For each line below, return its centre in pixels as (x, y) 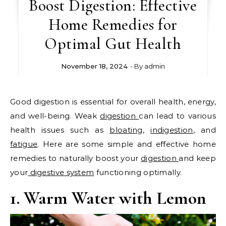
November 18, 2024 (94, 66)
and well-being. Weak (55, 116)
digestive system (61, 172)
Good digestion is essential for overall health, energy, (13, 102)
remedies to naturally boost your (76, 158)
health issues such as (60, 130)
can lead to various (177, 116)
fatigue (24, 144)
